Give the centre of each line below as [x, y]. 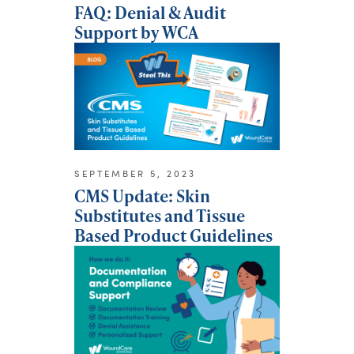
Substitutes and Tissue [160, 216]
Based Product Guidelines [173, 235]
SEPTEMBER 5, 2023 [135, 174]
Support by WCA [136, 32]
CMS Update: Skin [142, 196]
